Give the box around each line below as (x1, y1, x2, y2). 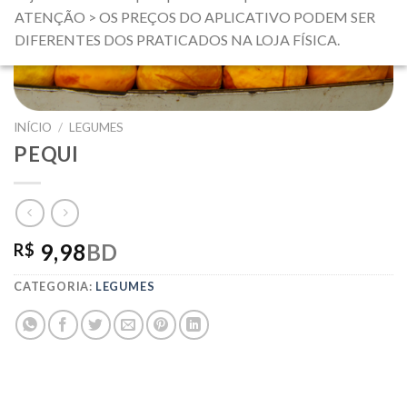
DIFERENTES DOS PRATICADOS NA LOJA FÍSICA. (15, 30, 340, 48)
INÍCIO (14, 120, 52, 134)
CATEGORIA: (14, 279, 95, 294)
